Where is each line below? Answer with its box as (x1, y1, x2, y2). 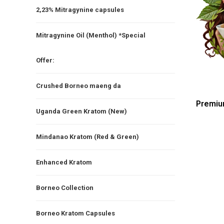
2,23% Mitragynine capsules (36, 5, 124, 13)
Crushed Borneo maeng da (36, 81, 121, 89)
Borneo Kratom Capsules (36, 209, 115, 217)
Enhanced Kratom (36, 158, 92, 166)
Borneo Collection (36, 183, 93, 191)
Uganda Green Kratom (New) (36, 107, 127, 115)
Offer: (36, 56, 54, 64)
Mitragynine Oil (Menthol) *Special (36, 31, 145, 39)
